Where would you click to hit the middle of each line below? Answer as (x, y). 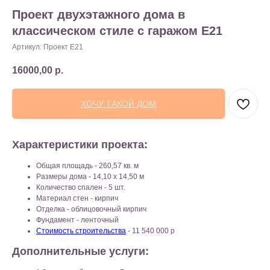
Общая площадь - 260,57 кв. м (87, 166)
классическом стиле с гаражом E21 (117, 31)
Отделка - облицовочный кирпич (91, 209)
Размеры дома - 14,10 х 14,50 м (90, 177)
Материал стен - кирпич (77, 199)
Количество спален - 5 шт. (81, 188)
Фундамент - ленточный (77, 220)
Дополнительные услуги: (80, 252)
